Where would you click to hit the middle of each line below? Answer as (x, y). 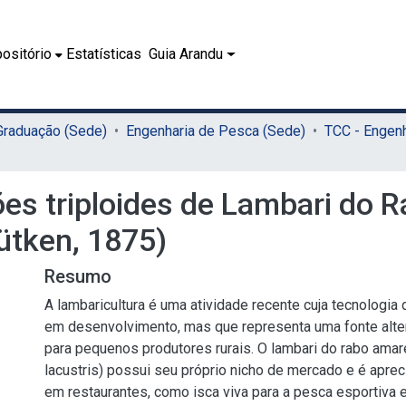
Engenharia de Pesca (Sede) (216, 131)
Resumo (78, 276)
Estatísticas (104, 54)
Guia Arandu (186, 54)
